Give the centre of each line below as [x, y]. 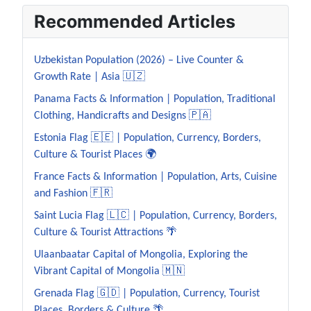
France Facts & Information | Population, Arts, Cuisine [155, 177]
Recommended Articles [135, 22]
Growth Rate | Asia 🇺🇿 [90, 77]
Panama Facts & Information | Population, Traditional [155, 100]
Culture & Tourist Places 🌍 [95, 155]
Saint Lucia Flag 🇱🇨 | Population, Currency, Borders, [155, 216]
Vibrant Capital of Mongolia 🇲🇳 [109, 272]
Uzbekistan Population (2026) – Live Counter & [139, 61]
